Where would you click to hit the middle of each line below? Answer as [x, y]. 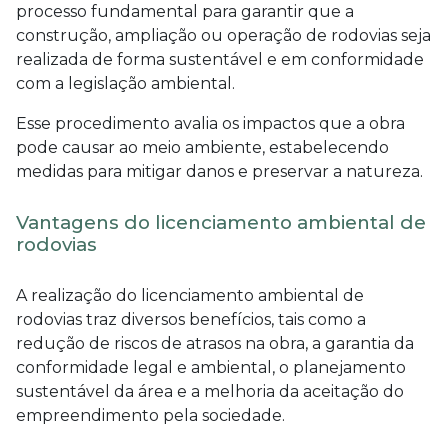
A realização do [78, 295]
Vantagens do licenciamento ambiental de [221, 222]
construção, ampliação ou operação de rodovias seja [223, 35]
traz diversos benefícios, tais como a [224, 319]
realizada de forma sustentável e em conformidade [220, 59]
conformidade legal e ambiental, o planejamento [211, 367]
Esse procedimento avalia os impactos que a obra [210, 123]
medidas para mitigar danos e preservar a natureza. [219, 171]
